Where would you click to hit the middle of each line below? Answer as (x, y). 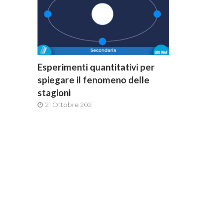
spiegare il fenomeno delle (93, 79)
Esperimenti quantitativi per (96, 67)
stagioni (54, 92)
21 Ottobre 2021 (69, 104)
